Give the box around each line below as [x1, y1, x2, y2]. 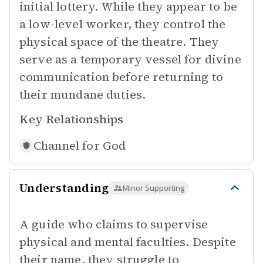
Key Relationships [19, 111, 123, 127]
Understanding [19, 180, 109, 196]
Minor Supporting [123, 183, 185, 193]
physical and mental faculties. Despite [19, 234, 236, 250]
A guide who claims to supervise [19, 216, 208, 232]
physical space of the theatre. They [19, 33, 220, 50]
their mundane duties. [19, 86, 146, 103]
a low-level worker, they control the [19, 16, 226, 32]
